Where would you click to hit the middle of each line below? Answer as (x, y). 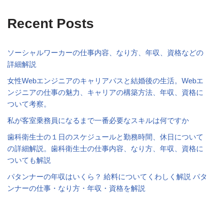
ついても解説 (29, 160)
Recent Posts (51, 23)
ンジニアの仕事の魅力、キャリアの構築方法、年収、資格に (105, 92)
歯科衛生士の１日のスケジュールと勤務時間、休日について (105, 137)
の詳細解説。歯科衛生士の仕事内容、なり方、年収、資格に (105, 148)
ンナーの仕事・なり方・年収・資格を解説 (76, 188)
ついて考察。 (29, 104)
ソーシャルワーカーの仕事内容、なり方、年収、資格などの (105, 53)
